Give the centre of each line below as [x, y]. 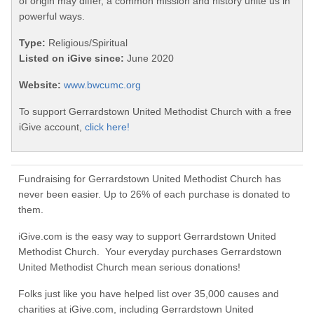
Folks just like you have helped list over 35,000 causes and [149, 294]
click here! [107, 127]
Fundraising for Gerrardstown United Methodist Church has [150, 179]
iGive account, [52, 127]
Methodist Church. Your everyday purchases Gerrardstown [150, 252]
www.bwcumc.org [102, 85]
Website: [40, 85]
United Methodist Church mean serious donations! [129, 267]
